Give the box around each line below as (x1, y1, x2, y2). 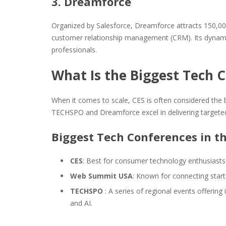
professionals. (51, 45, 97, 54)
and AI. (70, 198, 92, 208)
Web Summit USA (70, 171, 133, 181)
